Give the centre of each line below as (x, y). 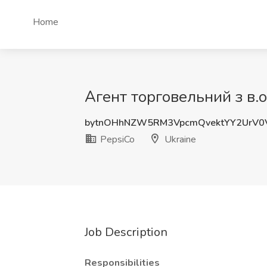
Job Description (126, 232)
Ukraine (179, 139)
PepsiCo (116, 139)
